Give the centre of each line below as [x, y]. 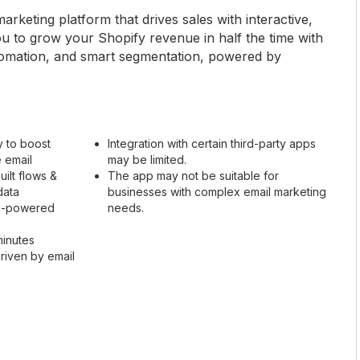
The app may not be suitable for [193, 175]
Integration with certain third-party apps [212, 143]
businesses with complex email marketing [217, 191]
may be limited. [147, 159]
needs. [126, 207]
